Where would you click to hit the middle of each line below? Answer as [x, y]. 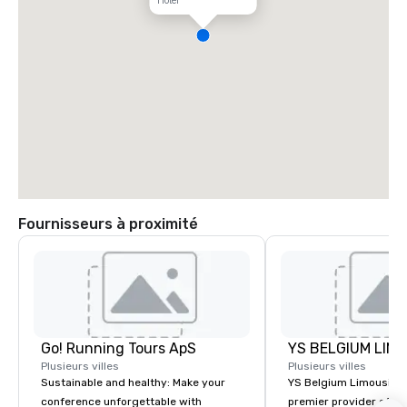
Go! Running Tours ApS [119, 348]
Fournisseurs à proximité [108, 224]
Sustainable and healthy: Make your [133, 382]
